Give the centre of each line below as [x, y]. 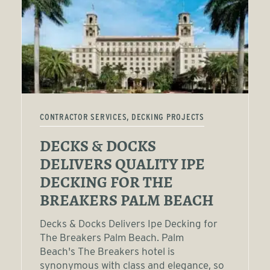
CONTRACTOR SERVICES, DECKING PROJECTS [122, 117]
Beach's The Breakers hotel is [107, 251]
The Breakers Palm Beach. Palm [112, 237]
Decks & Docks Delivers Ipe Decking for [129, 224]
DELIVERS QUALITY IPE [122, 165]
